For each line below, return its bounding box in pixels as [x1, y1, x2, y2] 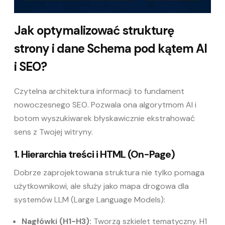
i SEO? [14, 58, 47, 74]
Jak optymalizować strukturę [14, 22, 174, 38]
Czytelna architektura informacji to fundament [14, 85, 184, 96]
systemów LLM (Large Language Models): [14, 194, 165, 205]
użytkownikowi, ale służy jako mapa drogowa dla [14, 180, 189, 191]
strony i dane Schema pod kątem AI [14, 40, 207, 56]
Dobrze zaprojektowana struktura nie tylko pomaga [14, 167, 204, 178]
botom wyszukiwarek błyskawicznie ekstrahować [14, 113, 195, 124]
